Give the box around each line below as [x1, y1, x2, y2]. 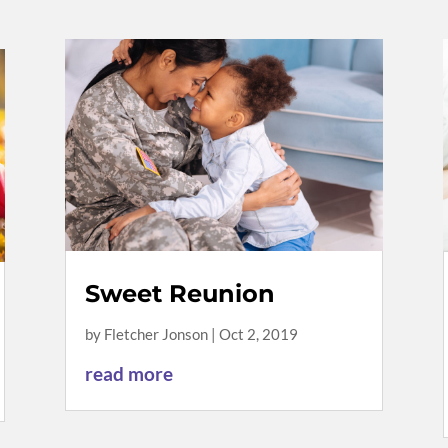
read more [84, 362, 173, 386]
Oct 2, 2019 [218, 325, 298, 344]
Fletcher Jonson [103, 325, 208, 344]
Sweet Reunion [84, 279, 275, 309]
